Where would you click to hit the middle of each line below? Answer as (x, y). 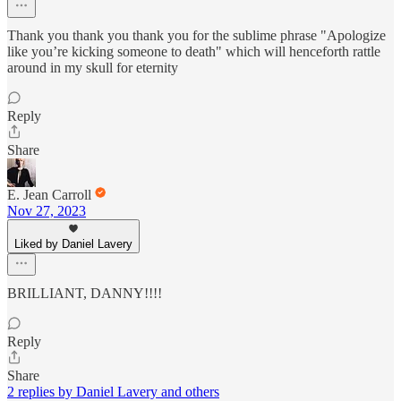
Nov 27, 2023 (47, 211)
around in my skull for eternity (93, 68)
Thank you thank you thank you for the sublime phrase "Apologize (196, 36)
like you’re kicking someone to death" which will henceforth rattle (194, 52)
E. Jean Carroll (49, 195)
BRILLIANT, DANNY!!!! (85, 294)
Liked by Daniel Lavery (73, 244)
